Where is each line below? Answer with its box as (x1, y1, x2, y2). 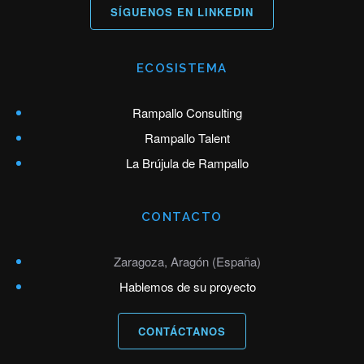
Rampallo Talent (145, 129, 231, 147)
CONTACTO (141, 210, 223, 225)
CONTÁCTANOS (137, 323, 226, 340)
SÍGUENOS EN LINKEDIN (110, 4, 253, 20)
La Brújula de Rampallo (126, 154, 249, 172)
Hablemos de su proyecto (119, 278, 256, 296)
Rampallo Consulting (132, 104, 243, 122)
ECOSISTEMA (136, 61, 227, 76)
